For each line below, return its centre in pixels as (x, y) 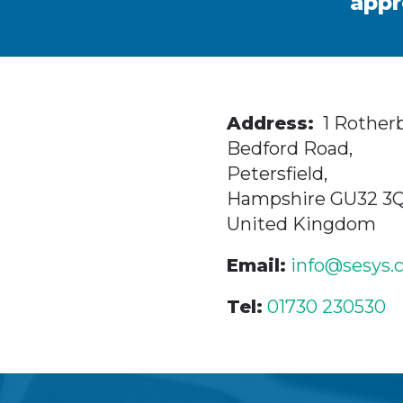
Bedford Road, (289, 148)
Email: (256, 265)
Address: (270, 123)
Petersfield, (277, 174)
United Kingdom (301, 224)
